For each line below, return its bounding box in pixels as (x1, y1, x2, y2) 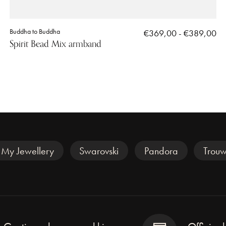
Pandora (144, 144, 178, 157)
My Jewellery (1, 144, 54, 157)
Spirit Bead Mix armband (9, 36, 101, 52)
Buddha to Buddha (9, 27, 60, 36)
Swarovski (79, 144, 119, 157)
